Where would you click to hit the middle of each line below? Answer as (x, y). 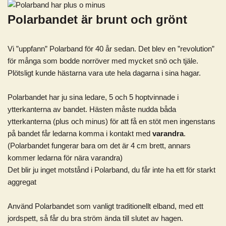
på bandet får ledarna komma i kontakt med (80, 133)
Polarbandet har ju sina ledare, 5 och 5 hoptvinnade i (93, 97)
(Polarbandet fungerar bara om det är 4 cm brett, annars (99, 146)
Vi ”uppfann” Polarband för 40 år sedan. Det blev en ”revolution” (111, 49)
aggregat (22, 182)
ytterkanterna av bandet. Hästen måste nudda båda (92, 109)
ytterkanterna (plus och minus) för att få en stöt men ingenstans (111, 121)
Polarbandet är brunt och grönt (97, 19)
